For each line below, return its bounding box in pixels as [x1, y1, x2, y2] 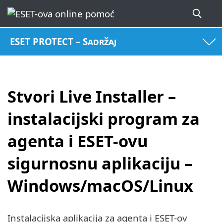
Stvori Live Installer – [7, 85, 176, 108]
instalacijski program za [7, 107, 200, 130]
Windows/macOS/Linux [7, 174, 193, 197]
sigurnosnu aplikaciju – [7, 152, 192, 174]
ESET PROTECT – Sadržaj [10, 35, 117, 48]
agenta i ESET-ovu [7, 129, 148, 152]
